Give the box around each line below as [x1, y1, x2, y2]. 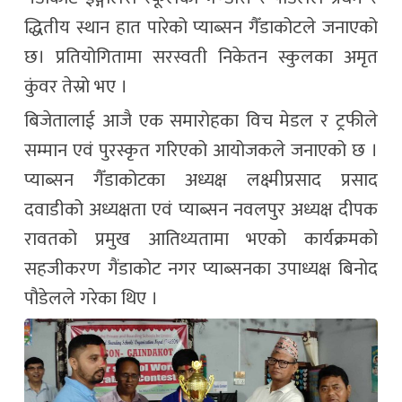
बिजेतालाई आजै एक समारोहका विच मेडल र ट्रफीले [24, 106, 378, 137]
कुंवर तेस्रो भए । [24, 72, 128, 103]
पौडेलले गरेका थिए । [24, 284, 159, 315]
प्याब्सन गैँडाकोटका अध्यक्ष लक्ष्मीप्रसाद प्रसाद [24, 165, 378, 197]
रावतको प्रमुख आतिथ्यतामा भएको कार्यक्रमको [24, 224, 378, 256]
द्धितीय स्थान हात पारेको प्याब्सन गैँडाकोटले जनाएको [24, 13, 378, 44]
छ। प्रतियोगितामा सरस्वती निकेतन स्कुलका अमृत [24, 42, 378, 74]
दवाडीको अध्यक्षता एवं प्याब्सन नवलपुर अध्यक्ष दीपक [24, 195, 378, 226]
